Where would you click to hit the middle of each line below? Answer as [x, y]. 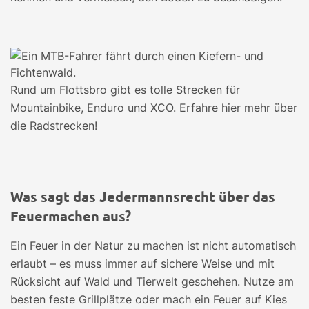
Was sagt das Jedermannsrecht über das [143, 197]
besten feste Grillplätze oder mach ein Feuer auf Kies [149, 299]
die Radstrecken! [54, 126]
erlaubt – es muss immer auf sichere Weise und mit [142, 263]
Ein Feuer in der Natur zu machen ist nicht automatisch [153, 246]
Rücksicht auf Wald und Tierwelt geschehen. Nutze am [152, 281]
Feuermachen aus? [71, 216]
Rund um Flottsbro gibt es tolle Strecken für [125, 90]
